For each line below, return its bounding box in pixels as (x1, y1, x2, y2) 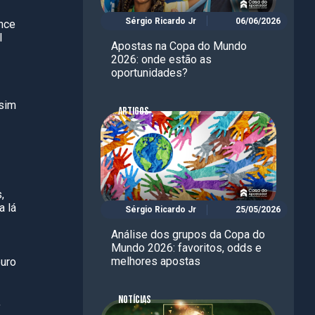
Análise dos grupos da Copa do (111, 228, 265, 242)
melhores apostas (111, 255, 200, 269)
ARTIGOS (118, 104, 149, 118)
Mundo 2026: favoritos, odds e (111, 241, 262, 255)
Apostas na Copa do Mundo (111, 39, 247, 53)
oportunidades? (111, 65, 188, 79)
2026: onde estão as (111, 52, 212, 66)
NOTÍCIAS (118, 293, 151, 307)
